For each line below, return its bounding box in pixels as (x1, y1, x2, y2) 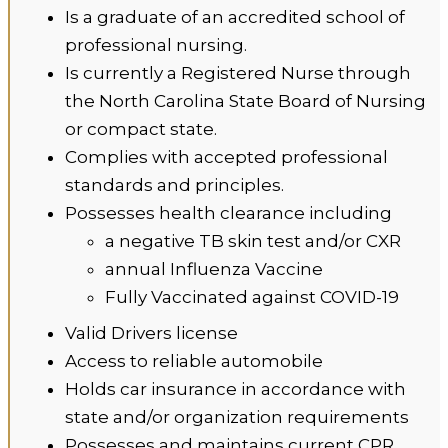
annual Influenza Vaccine (105, 259, 323, 279)
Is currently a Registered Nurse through (65, 63, 411, 83)
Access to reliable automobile (65, 351, 323, 371)
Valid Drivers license (65, 323, 238, 343)
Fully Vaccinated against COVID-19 (105, 287, 403, 307)
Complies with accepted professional (65, 147, 388, 167)
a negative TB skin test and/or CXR (105, 231, 401, 251)
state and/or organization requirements (65, 407, 409, 427)
